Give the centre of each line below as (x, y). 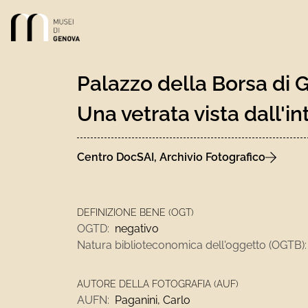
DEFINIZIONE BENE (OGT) (135, 212)
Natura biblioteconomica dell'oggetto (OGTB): (192, 245)
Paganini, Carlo (153, 300)
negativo (137, 229)
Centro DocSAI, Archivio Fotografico (171, 157)
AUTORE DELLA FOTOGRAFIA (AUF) (158, 284)
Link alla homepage (60, 21)
